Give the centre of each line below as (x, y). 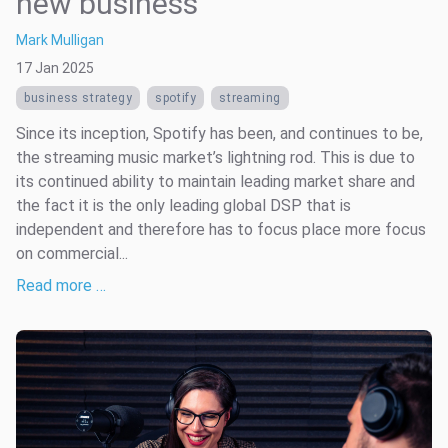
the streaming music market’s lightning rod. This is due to (215, 157)
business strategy (78, 97)
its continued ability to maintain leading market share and (215, 181)
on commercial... (72, 253)
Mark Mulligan (60, 39)
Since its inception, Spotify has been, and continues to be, (219, 133)
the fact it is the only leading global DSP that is (183, 205)
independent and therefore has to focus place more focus (221, 229)
